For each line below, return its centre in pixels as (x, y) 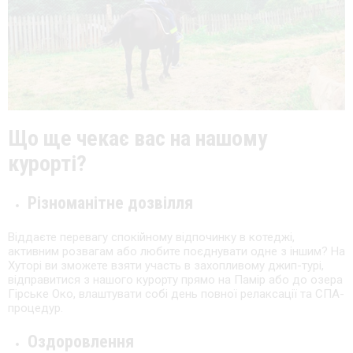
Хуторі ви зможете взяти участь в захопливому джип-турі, (166, 266)
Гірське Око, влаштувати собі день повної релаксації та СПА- (176, 294)
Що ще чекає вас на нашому (137, 139)
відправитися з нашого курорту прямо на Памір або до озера (175, 280)
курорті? (47, 164)
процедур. (35, 308)
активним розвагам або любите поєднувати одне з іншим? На (176, 252)
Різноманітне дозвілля (110, 203)
